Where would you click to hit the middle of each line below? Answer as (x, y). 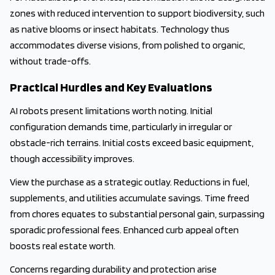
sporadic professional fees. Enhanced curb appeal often (124, 230)
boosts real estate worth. (63, 246)
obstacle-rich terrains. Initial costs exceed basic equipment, (132, 143)
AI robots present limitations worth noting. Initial (111, 111)
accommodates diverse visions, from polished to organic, (127, 45)
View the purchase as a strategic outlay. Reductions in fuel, (130, 182)
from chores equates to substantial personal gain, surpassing (137, 214)
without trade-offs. (50, 61)
